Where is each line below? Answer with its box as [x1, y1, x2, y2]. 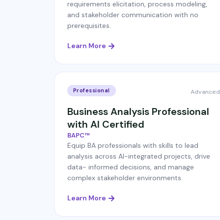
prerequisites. [67, 21, 111, 30]
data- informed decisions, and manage [67, 163, 194, 171]
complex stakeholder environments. [67, 173, 183, 182]
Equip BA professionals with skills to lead [67, 141, 198, 150]
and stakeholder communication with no [67, 10, 198, 19]
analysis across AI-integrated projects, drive [67, 152, 210, 161]
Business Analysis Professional [67, 105, 209, 118]
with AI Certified [67, 118, 144, 131]
